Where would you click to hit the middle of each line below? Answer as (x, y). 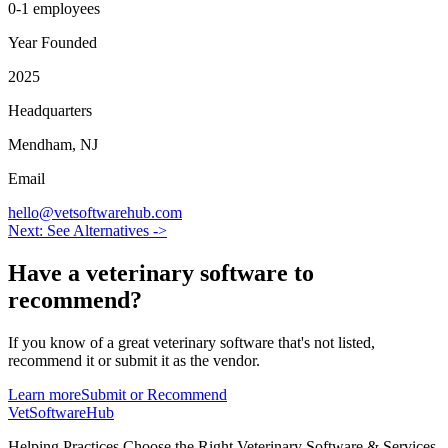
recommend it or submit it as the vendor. (134, 360)
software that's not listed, (297, 342)
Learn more (44, 394)
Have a (47, 272)
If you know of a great (80, 342)
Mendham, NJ (53, 144)
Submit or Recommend (154, 394)
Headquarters (50, 110)
